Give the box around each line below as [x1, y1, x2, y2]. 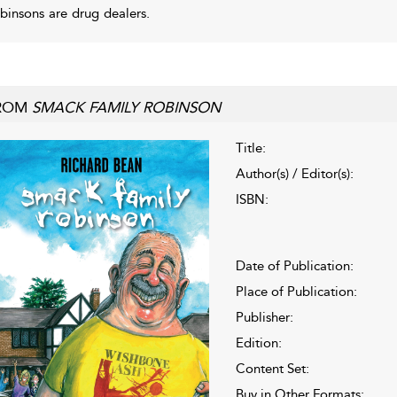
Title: [235, 139, 266, 156]
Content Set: [235, 360, 309, 377]
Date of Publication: [235, 257, 354, 274]
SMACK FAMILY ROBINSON [31, 97, 221, 116]
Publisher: [235, 308, 293, 325]
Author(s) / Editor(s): [235, 165, 354, 182]
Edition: [235, 334, 282, 351]
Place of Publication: [235, 283, 357, 300]
